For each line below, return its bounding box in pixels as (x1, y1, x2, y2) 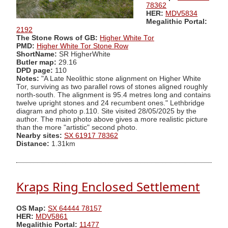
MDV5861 (36, 212, 68, 220)
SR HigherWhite (57, 50, 110, 58)
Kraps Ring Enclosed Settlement (16, 178, 200, 195)
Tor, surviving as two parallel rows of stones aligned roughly (16, 82, 208, 91)
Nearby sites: (16, 131, 62, 139)
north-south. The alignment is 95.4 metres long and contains (16, 91, 211, 99)
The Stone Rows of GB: (16, 34, 98, 42)
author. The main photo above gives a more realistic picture (16, 115, 208, 123)
